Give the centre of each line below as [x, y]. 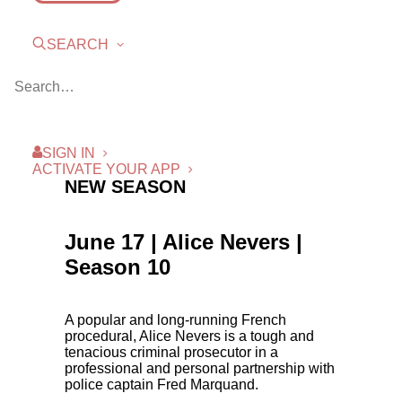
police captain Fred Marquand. [162, 385]
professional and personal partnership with [200, 368]
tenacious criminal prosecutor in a [171, 352]
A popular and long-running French [175, 320]
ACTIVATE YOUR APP [106, 169]
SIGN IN [69, 153]
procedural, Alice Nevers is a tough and [189, 336]
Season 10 [118, 267]
